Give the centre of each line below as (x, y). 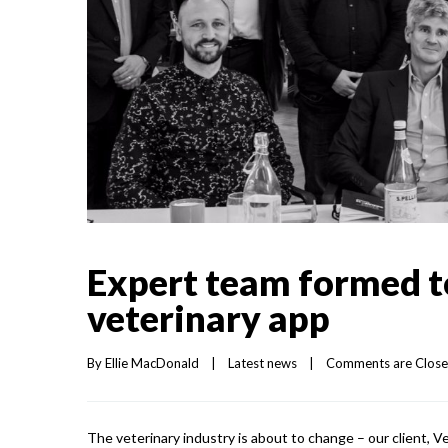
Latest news (262, 363)
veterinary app (208, 318)
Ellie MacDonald (152, 363)
